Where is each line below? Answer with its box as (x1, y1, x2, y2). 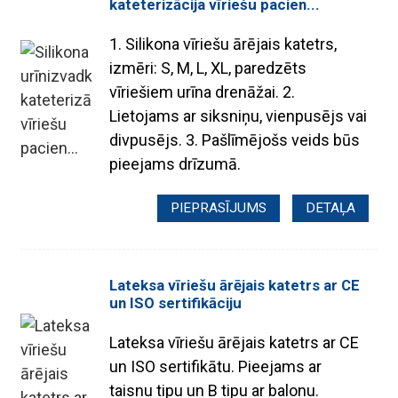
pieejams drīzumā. (109, 154, 242, 173)
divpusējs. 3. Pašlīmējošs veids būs (109, 130, 361, 149)
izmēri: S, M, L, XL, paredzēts (109, 58, 307, 77)
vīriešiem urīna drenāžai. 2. (109, 82, 296, 101)
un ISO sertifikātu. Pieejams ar (109, 356, 322, 376)
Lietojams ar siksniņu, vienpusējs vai (109, 106, 368, 125)
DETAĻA (306, 199, 356, 216)
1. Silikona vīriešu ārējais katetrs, (109, 34, 338, 53)
